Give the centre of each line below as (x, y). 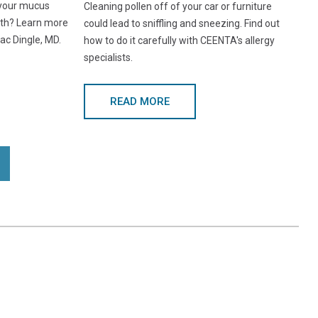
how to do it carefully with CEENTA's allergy (180, 41)
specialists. (109, 58)
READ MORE (140, 102)
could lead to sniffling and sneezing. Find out (182, 24)
